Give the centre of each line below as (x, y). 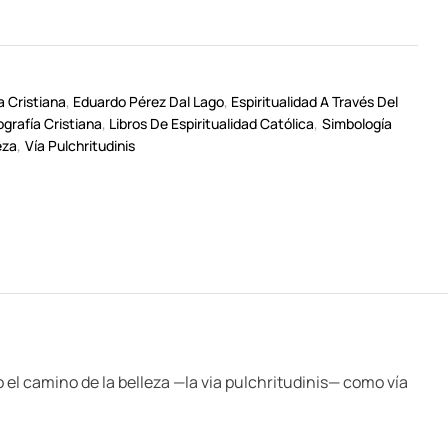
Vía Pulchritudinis (79, 145)
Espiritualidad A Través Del (315, 101)
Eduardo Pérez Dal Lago (149, 101)
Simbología (356, 123)
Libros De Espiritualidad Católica (212, 123)
